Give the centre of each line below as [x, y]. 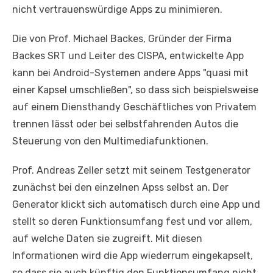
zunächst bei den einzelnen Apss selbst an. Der [120, 187]
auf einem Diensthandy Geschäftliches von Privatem [134, 107]
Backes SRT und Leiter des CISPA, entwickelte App [128, 55]
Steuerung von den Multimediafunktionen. [110, 141]
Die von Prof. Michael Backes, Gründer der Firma [122, 38]
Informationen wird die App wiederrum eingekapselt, [133, 255]
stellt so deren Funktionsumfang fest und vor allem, [132, 221]
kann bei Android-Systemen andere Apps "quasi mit [130, 73]
